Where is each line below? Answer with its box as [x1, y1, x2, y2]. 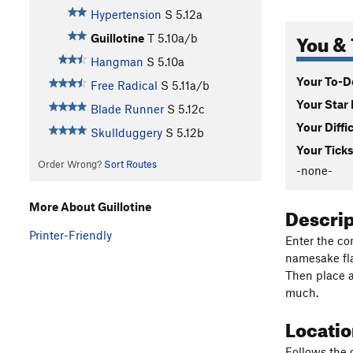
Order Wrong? [37, 158, 104, 171]
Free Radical [90, 78, 158, 93]
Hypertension [90, 7, 162, 22]
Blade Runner [90, 102, 164, 117]
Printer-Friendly [29, 227, 112, 242]
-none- [296, 162, 333, 177]
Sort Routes [103, 158, 157, 171]
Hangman [90, 54, 143, 69]
